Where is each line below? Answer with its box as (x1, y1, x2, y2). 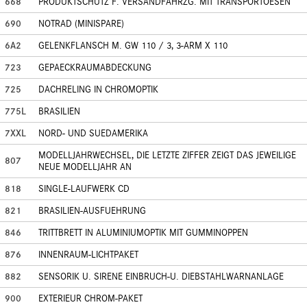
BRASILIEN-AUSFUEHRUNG (38, 205, 146, 217)
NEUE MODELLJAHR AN (38, 161, 132, 173)
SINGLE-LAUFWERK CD (38, 183, 130, 195)
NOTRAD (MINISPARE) (38, 18, 124, 29)
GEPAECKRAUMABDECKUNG (38, 62, 151, 73)
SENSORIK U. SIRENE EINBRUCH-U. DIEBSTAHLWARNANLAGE (38, 271, 284, 282)
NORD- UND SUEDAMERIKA (38, 127, 148, 139)
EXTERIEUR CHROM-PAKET (38, 293, 143, 304)
